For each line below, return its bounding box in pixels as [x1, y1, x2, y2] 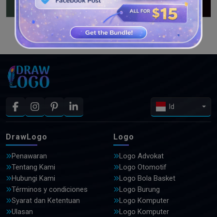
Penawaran [12, 151, 47, 160]
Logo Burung [119, 185, 160, 194]
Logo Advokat [119, 151, 164, 160]
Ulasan [12, 207, 33, 216]
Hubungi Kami [12, 173, 55, 183]
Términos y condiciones [12, 185, 88, 194]
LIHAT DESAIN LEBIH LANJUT [55, 30, 162, 39]
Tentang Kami [12, 162, 55, 171]
